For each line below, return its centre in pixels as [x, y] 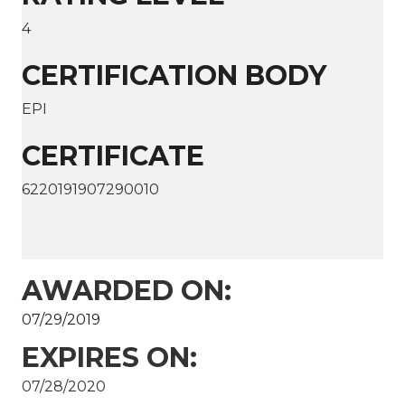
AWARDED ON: [127, 291]
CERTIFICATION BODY [174, 76]
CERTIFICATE [113, 156]
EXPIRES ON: [109, 358]
